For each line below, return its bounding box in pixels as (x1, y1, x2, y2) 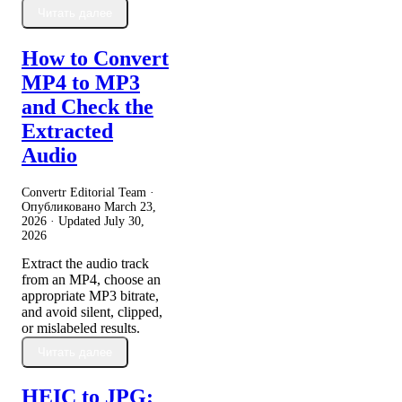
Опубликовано (22, 199, 104, 214)
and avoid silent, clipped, (22, 303, 162, 319)
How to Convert (22, 46, 169, 70)
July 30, (104, 214, 144, 228)
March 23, (104, 199, 156, 214)
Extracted (22, 118, 113, 143)
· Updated (47, 214, 104, 228)
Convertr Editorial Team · (22, 185, 154, 199)
